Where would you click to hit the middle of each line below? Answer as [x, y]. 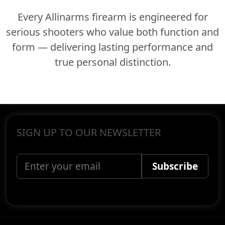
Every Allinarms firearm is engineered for [113, 17]
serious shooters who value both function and [113, 32]
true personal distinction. [113, 62]
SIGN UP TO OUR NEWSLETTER [89, 133]
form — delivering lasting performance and [113, 47]
